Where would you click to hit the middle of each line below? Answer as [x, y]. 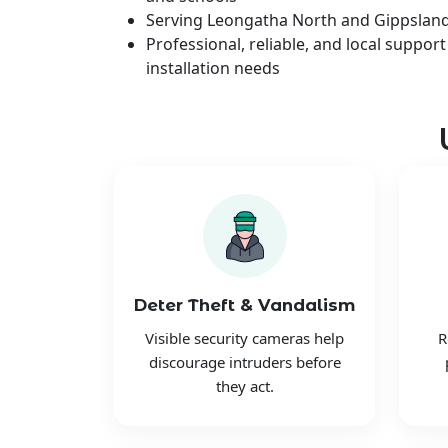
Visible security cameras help [244, 338]
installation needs [213, 68]
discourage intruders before [244, 362]
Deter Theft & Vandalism [244, 305]
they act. [244, 386]
